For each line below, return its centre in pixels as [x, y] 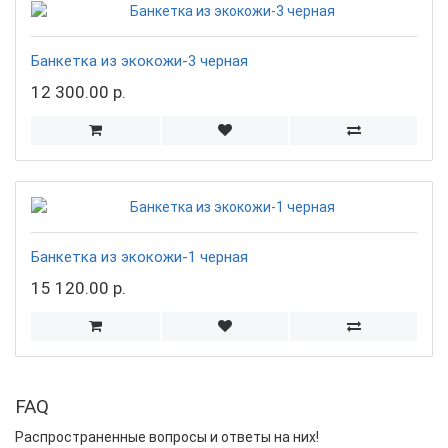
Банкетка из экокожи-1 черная [139, 256]
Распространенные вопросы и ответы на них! [167, 436]
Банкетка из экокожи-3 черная [139, 60]
